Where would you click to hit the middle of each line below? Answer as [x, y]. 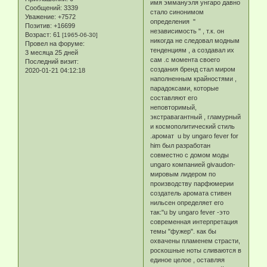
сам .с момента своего [185, 60]
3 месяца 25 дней [52, 53]
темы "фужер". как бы [184, 232]
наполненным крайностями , [194, 79]
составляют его [174, 98]
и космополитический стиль [193, 127]
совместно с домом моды [191, 155]
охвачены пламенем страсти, [195, 241]
